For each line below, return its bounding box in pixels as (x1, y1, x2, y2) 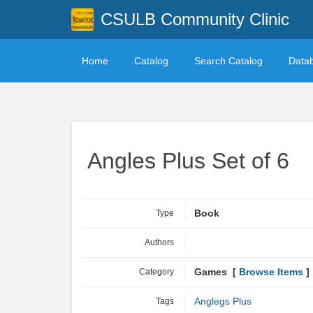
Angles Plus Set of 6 (87, 148, 289, 173)
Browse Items (239, 267, 303, 277)
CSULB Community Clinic (100, 10, 289, 29)
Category (139, 267, 174, 277)
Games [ (194, 267, 239, 277)
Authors (145, 238, 174, 247)
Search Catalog (194, 55, 263, 66)
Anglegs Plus (194, 296, 252, 307)
